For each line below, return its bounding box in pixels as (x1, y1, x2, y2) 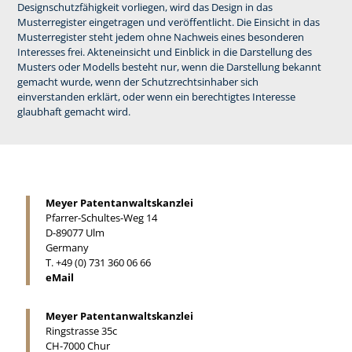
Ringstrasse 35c (46, 324, 117, 338)
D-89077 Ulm (46, 225, 104, 240)
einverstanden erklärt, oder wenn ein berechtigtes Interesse (16, 89, 295, 104)
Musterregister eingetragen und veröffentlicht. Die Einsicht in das (16, 14, 320, 29)
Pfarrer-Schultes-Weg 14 (46, 211, 157, 225)
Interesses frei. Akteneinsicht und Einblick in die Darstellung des (16, 44, 312, 59)
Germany (46, 240, 89, 255)
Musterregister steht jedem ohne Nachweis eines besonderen (16, 29, 304, 44)
